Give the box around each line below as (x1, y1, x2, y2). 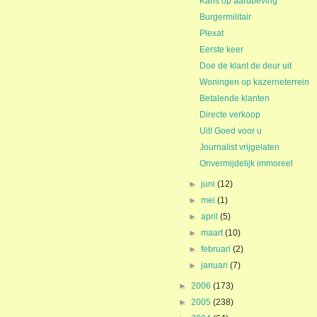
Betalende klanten (199, 93, 270, 103)
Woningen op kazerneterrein (199, 77, 309, 87)
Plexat (199, 28, 224, 38)
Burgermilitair (199, 12, 251, 22)
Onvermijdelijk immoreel (199, 158, 293, 168)
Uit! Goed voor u (199, 126, 262, 136)
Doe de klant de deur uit (199, 61, 292, 71)
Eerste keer (199, 45, 243, 54)
